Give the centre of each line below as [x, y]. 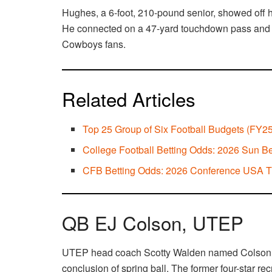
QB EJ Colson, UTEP [153, 222]
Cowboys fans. [96, 44]
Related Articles [129, 99]
